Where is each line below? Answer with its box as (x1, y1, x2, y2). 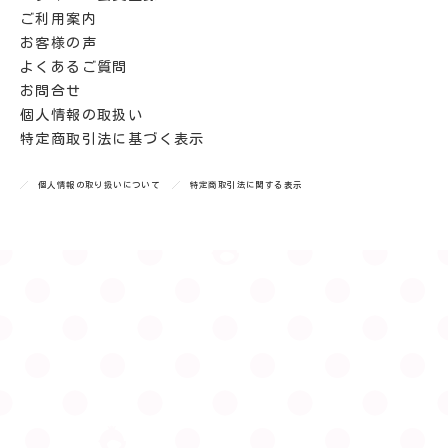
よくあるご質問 (20, 59, 128, 74)
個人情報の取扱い (20, 107, 144, 122)
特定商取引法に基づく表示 (20, 131, 205, 146)
